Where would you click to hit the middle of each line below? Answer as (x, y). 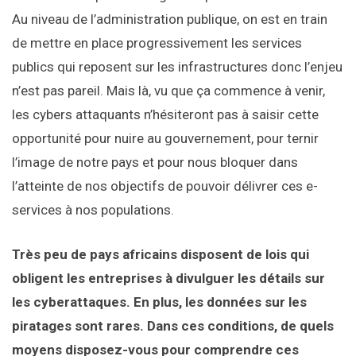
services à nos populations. (93, 210)
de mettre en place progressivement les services (157, 43)
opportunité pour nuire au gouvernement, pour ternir (165, 139)
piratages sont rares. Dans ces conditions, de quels (173, 326)
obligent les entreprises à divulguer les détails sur (168, 279)
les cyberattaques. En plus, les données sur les (159, 302)
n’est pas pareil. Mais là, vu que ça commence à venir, (168, 91)
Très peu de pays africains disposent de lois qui (161, 255)
